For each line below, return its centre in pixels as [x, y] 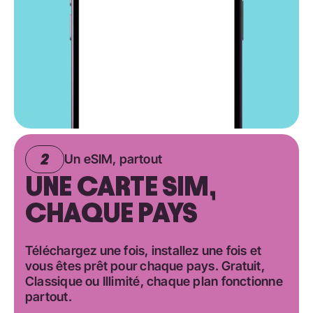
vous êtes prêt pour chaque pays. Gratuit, [145, 265]
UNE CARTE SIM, [120, 186]
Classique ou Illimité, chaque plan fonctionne [154, 281]
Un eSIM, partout [113, 159]
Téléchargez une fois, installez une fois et [144, 250]
